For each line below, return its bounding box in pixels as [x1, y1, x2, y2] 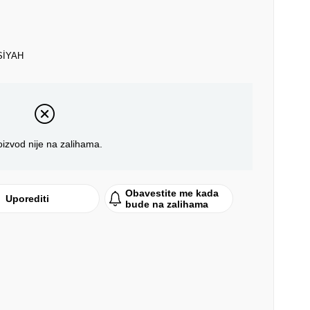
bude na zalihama [125, 199, 209, 210]
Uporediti [6, 193, 50, 205]
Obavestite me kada [125, 188, 219, 199]
